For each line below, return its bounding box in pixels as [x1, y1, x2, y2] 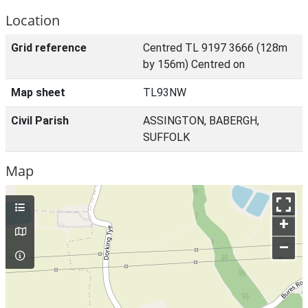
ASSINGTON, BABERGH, [143, 114, 259, 127]
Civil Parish [11, 114, 69, 127]
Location [5, 11, 60, 30]
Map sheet [11, 86, 65, 99]
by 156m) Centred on [143, 58, 245, 71]
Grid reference [11, 41, 87, 54]
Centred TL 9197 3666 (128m [143, 41, 287, 54]
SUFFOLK [143, 131, 190, 144]
